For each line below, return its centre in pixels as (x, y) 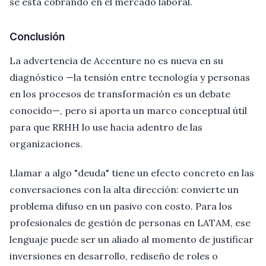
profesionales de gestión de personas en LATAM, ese (130, 222)
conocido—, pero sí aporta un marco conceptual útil (128, 111)
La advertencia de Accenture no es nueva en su (116, 61)
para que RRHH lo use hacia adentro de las (106, 127)
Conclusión (37, 36)
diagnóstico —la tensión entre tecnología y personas (130, 77)
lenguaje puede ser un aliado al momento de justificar (132, 239)
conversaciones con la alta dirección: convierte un (124, 189)
